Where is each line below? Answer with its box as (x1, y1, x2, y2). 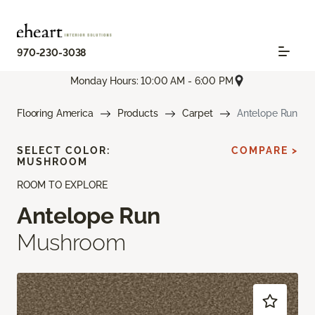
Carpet (181, 108, 213, 120)
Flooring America (17, 108, 94, 120)
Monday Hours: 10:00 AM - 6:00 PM (70, 75, 233, 86)
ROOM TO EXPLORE (17, 179, 108, 191)
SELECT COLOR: (17, 145, 110, 157)
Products (117, 108, 158, 120)
